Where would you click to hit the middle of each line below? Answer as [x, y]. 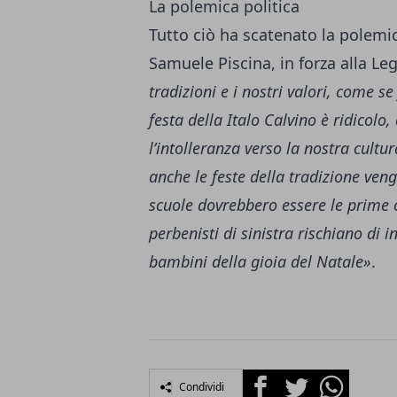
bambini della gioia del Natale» [260, 261]
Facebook [274, 379]
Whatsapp [347, 379]
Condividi [202, 386]
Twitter [301, 379]
